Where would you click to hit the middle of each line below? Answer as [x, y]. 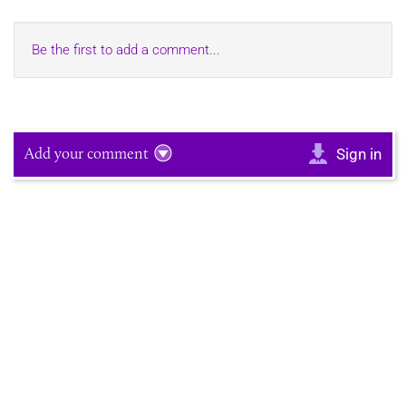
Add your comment [87, 154]
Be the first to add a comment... [126, 50]
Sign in [359, 155]
